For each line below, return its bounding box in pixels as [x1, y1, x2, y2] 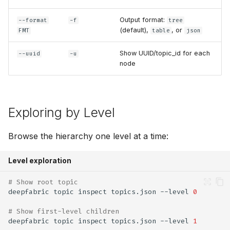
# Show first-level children [8, 206, 119, 216]
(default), [120, 26, 150, 34]
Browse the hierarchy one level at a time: [8, 131, 168, 141]
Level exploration [8, 157, 71, 165]
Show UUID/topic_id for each [120, 49, 210, 57]
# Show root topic [8, 177, 78, 186]
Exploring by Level [8, 105, 115, 120]
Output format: [120, 16, 167, 24]
